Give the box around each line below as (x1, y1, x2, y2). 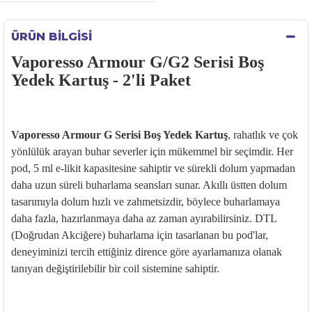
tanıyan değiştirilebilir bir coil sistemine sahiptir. (11, 263, 222, 274)
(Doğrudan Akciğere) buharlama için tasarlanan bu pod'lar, (11, 229, 268, 241)
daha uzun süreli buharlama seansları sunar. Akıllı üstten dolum (11, 179, 287, 191)
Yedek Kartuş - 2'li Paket (11, 71, 191, 89)
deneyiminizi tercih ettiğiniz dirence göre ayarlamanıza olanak (11, 246, 282, 258)
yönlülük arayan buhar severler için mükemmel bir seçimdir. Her (11, 146, 293, 157)
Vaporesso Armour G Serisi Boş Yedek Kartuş (11, 129, 228, 141)
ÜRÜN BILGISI (11, 30, 92, 43)
